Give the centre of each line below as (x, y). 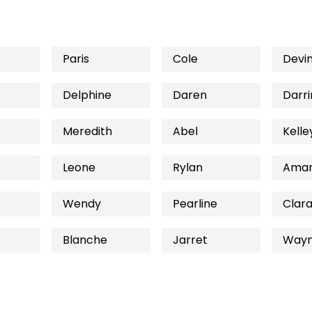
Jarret (190, 240)
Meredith (87, 131)
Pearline (195, 204)
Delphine (87, 95)
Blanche (85, 240)
